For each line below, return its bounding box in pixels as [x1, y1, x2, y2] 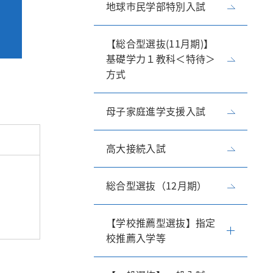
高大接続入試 [106, 141, 166, 155]
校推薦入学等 [106, 230, 166, 245]
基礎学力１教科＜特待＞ [106, 51, 216, 66]
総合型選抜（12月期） [106, 178, 207, 193]
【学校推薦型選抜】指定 [106, 215, 216, 230]
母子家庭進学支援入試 [106, 104, 206, 118]
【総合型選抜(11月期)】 [106, 36, 214, 51]
